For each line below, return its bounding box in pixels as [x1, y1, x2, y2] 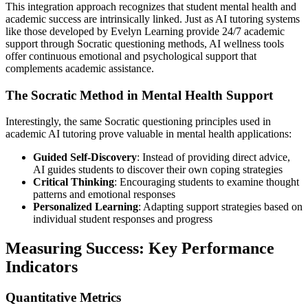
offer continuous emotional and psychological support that [5, 49, 256, 62]
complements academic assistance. [5, 62, 154, 74]
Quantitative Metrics [5, 290, 121, 305]
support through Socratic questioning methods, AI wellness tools [5, 37, 284, 49]
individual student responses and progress [33, 213, 212, 225]
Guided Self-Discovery [33, 151, 137, 164]
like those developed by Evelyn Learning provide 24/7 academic [5, 25, 285, 37]
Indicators [5, 258, 78, 276]
